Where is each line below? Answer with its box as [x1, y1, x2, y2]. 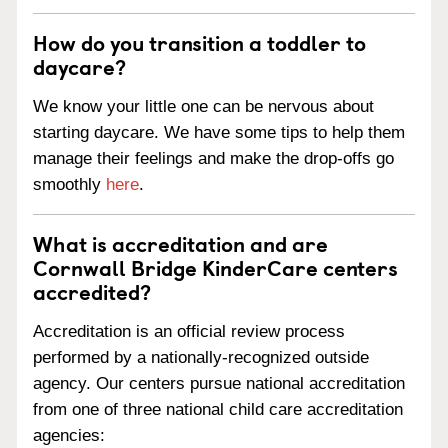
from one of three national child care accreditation [33, 399, 403, 419]
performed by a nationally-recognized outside [33, 347, 369, 367]
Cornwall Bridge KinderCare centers [33, 251, 398, 283]
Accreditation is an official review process [33, 321, 345, 341]
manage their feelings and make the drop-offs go [33, 149, 394, 168]
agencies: [33, 425, 105, 445]
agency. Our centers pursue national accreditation [33, 373, 405, 393]
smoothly [33, 175, 106, 194]
